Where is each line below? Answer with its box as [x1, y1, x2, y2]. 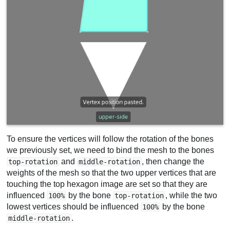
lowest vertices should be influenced [7, 202, 141, 212]
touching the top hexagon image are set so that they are [7, 180, 208, 189]
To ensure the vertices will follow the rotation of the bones [7, 135, 214, 144]
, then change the [142, 157, 205, 166]
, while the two [165, 191, 218, 200]
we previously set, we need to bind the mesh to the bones [7, 146, 215, 155]
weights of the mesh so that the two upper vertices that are [7, 168, 217, 178]
